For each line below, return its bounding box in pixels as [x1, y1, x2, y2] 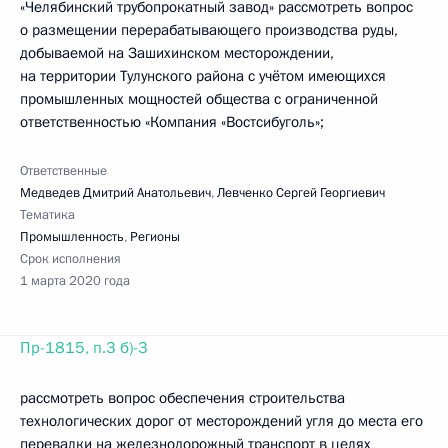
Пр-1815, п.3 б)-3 [20, 337, 148, 359]
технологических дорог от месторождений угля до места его [20, 411, 423, 431]
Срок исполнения [20, 250, 121, 268]
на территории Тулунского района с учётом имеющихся [20, 66, 386, 86]
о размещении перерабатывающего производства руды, [20, 20, 398, 40]
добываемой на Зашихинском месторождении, [20, 43, 334, 63]
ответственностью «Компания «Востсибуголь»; [20, 112, 324, 132]
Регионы [130, 228, 180, 246]
